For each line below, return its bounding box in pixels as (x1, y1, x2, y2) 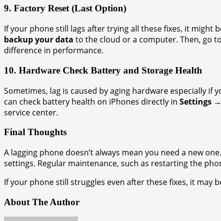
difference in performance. (4, 45, 104, 56)
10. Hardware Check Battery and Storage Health (4, 65, 202, 75)
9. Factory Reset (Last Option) (4, 3, 126, 14)
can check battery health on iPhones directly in (4, 96, 180, 107)
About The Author (4, 196, 79, 207)
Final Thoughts (4, 127, 67, 138)
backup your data (4, 34, 74, 45)
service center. (4, 107, 58, 118)
